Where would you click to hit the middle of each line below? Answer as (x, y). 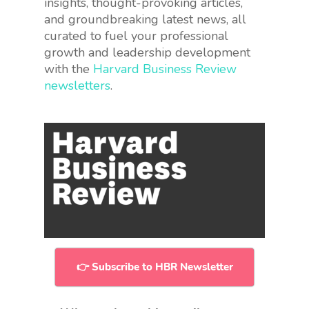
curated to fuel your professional (136, 36)
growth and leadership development (147, 52)
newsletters (77, 85)
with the (69, 69)
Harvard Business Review (165, 69)
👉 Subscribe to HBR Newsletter (154, 267)
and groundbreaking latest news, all (145, 19)
